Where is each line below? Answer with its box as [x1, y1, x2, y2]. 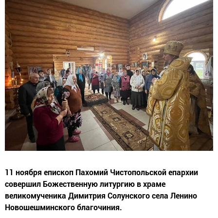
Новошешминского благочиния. [5, 202, 122, 213]
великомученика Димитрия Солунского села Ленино [5, 190, 197, 201]
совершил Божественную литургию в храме [5, 179, 165, 189]
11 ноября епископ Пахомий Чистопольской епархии [5, 167, 198, 178]
